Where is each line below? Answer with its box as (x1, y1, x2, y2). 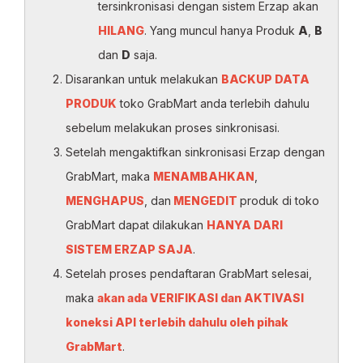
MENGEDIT (171, 194, 240, 207)
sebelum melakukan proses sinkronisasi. (66, 121, 280, 135)
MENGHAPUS (66, 194, 144, 207)
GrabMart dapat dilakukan (66, 218, 207, 232)
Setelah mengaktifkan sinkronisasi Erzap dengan (66, 145, 325, 159)
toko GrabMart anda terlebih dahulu (117, 96, 310, 110)
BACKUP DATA (221, 72, 310, 86)
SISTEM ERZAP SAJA (66, 242, 193, 256)
